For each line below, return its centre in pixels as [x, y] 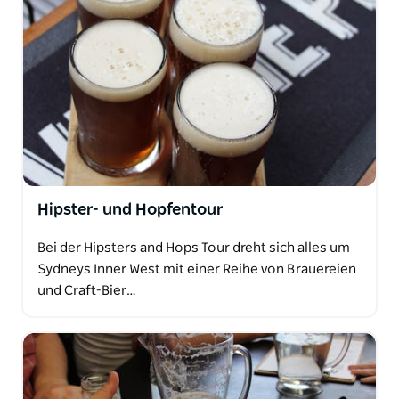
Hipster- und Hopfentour [130, 210]
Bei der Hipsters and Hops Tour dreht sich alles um [194, 248]
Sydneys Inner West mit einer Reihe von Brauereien [197, 269]
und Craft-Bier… [87, 290]
